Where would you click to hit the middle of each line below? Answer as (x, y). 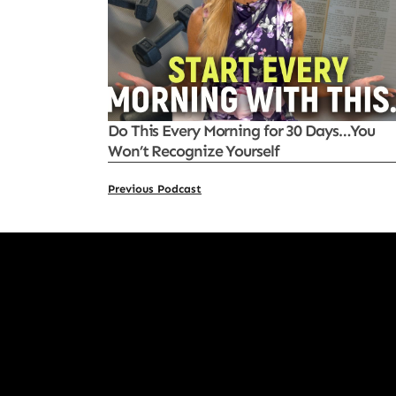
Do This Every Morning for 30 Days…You (242, 131)
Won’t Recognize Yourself (194, 152)
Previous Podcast (155, 189)
